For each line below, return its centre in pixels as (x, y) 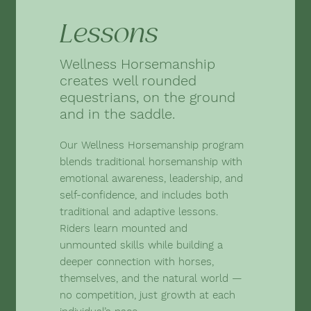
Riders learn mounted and (124, 228)
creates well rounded (128, 81)
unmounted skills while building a (141, 245)
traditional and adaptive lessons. (139, 212)
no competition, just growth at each (148, 295)
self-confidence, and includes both (144, 195)
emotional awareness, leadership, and (151, 178)
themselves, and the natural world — (151, 278)
